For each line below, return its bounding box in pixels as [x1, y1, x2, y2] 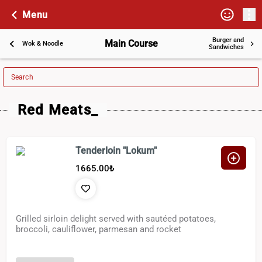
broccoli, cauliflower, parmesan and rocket [16, 224, 182, 235]
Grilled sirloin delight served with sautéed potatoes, [16, 213, 216, 225]
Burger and [212, 36, 244, 44]
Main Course [104, 38, 158, 49]
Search [11, 73, 33, 81]
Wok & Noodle [22, 40, 63, 47]
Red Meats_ [18, 102, 98, 119]
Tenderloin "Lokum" [75, 145, 157, 157]
